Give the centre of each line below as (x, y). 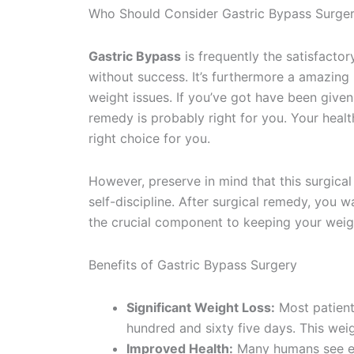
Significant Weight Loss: (201, 307)
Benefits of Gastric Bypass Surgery (193, 265)
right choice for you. (149, 138)
